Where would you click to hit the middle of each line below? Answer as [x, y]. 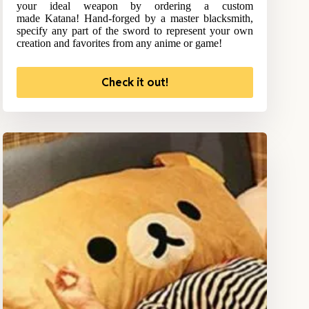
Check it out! [134, 83]
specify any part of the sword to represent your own [135, 31]
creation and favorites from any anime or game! [120, 43]
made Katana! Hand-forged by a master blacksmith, [135, 19]
